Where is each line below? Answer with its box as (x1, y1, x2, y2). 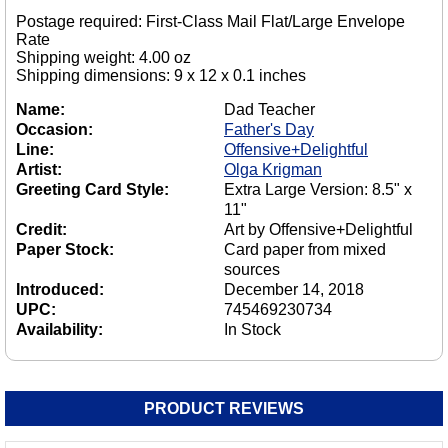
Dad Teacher (224, 101, 315, 119)
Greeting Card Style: (16, 181, 169, 199)
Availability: (16, 321, 103, 339)
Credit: (16, 221, 67, 239)
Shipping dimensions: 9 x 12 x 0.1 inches (16, 67, 306, 85)
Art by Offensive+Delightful (224, 221, 413, 239)
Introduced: (16, 281, 104, 299)
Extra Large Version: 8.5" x (224, 181, 412, 199)
